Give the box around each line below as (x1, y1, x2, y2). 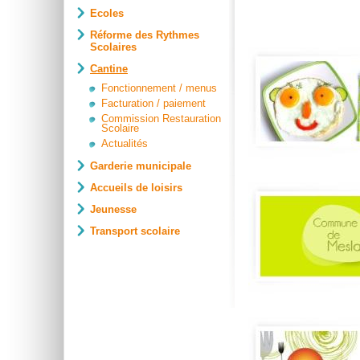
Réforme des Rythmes (90, 29, 199, 41)
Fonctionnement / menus (101, 82, 217, 94)
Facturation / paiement (101, 97, 206, 109)
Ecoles (90, 7, 124, 19)
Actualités (101, 137, 148, 149)
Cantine (90, 63, 128, 75)
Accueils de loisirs (90, 182, 182, 194)
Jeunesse (90, 203, 137, 215)
